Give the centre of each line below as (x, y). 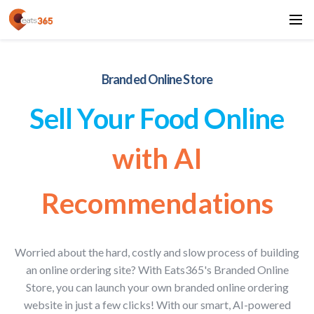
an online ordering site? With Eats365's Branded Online (157, 269)
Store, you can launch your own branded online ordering (157, 287)
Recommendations (157, 203)
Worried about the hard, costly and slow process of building (157, 252)
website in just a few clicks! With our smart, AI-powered (157, 305)
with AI (157, 158)
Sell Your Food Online (157, 118)
